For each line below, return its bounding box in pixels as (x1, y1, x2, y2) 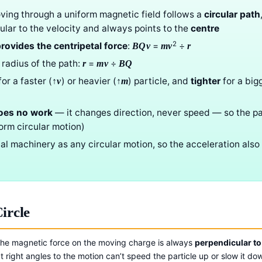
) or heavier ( (61, 75, 116, 87)
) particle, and (128, 75, 191, 87)
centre (191, 23, 219, 35)
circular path (204, 9, 260, 20)
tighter (191, 75, 221, 87)
